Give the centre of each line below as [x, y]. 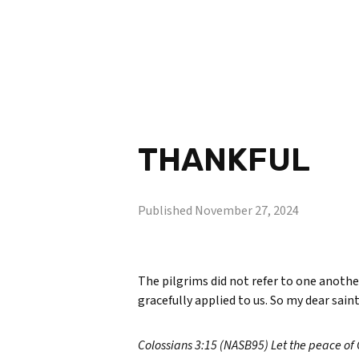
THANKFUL [224, 160]
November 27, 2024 [247, 210]
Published [166, 210]
